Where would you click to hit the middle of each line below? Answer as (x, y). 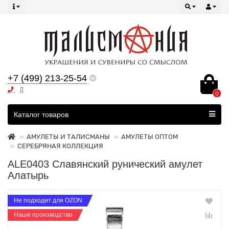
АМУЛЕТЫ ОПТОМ (150, 137)
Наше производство (43, 215)
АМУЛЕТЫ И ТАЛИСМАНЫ (68, 137)
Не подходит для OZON (48, 200)
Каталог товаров (41, 114)
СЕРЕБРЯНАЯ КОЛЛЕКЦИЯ (60, 146)
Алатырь (28, 175)
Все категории (38, 111)
